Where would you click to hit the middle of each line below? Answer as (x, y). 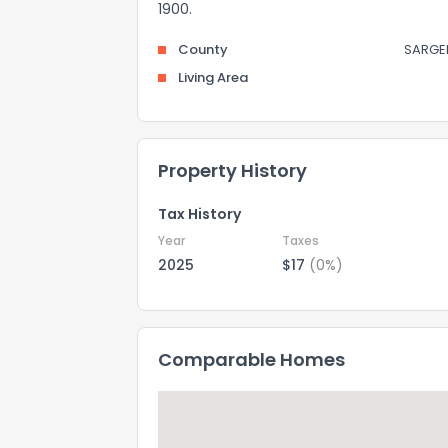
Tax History (199, 214)
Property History (232, 170)
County (203, 49)
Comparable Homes (251, 359)
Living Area (213, 77)
